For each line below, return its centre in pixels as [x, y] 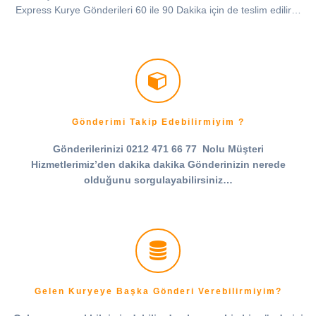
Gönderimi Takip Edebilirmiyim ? [158, 122]
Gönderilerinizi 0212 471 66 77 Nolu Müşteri [158, 148]
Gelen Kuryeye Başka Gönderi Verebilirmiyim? [158, 292]
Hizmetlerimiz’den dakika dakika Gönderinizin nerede [158, 164]
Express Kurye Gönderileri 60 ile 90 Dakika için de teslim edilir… [158, 10]
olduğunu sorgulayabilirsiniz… [158, 180]
